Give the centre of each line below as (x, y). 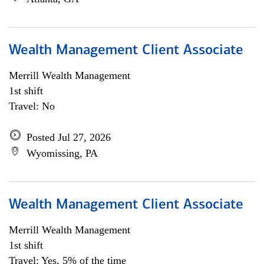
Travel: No (32, 106)
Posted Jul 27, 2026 (69, 137)
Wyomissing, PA (62, 153)
